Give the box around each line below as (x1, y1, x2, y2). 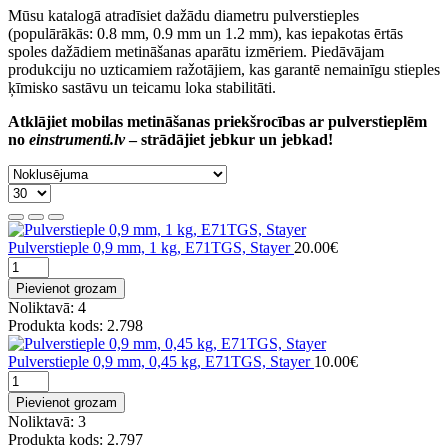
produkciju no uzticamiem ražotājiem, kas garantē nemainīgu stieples (8, 60, 440, 78)
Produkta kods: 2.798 (8, 316, 143, 334)
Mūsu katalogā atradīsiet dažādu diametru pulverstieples (8, 6, 359, 24)
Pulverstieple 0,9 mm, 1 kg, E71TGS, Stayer (8, 238, 290, 256)
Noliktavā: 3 (8, 412, 86, 430)
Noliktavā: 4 (8, 298, 86, 316)
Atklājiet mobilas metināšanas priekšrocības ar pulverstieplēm (8, 112, 427, 130)
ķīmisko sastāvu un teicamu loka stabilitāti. (8, 78, 276, 96)
